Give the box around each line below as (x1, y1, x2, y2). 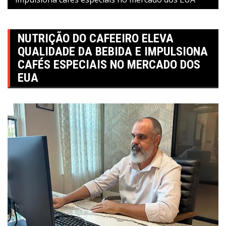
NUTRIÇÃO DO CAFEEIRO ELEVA (18, 31, 174, 46)
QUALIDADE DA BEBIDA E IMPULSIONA (18, 44, 208, 59)
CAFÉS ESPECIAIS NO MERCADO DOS (18, 58, 200, 72)
